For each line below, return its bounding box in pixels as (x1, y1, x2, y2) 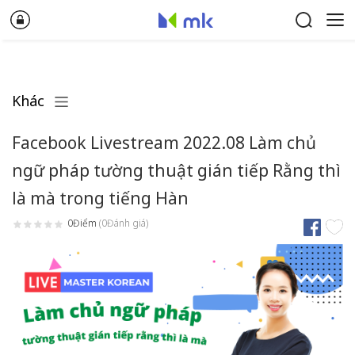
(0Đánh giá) (97, 216, 148, 231)
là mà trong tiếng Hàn (12, 187, 189, 209)
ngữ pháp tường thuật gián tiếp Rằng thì (12, 159, 341, 181)
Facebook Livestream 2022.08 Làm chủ (12, 132, 316, 154)
